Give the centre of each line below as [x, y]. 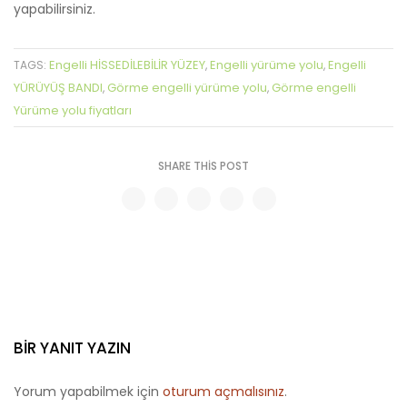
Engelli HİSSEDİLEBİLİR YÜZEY [127, 65]
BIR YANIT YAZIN [72, 347]
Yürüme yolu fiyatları [73, 110]
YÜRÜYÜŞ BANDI [58, 87]
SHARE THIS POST [203, 165]
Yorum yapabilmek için [88, 391]
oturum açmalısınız [223, 391]
